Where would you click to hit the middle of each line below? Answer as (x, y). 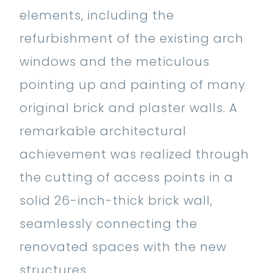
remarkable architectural (103, 131)
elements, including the (97, 16)
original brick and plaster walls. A (129, 108)
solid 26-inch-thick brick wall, (116, 201)
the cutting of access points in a (126, 178)
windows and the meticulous (115, 62)
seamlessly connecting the (108, 224)
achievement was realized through (134, 154)
